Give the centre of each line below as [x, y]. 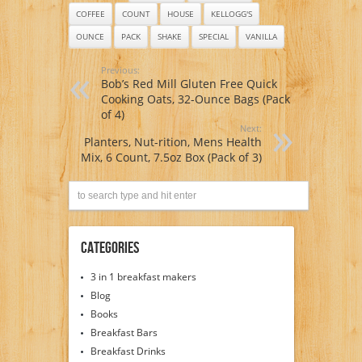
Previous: [120, 70]
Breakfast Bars [124, 333]
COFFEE [90, 14]
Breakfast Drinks [128, 351]
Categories [109, 248]
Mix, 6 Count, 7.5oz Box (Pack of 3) [171, 158]
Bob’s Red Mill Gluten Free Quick [189, 84]
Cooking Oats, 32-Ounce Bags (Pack [195, 99]
